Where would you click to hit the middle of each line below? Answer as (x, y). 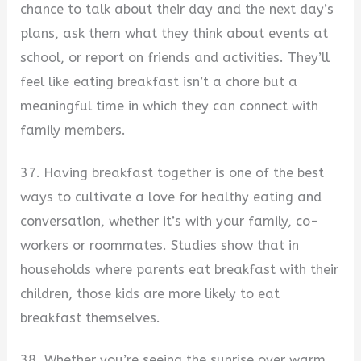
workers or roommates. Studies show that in (160, 245)
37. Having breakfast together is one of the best (172, 172)
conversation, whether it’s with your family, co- (170, 221)
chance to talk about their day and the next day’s (177, 10)
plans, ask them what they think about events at (174, 34)
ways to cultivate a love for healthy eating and (171, 197)
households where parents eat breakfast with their (180, 269)
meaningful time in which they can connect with (170, 106)
